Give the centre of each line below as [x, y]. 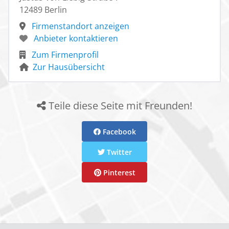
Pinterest [118, 172]
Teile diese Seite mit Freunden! [119, 106]
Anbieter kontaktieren [75, 39]
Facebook [118, 131]
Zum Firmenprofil [64, 55]
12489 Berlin [43, 10]
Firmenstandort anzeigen [79, 26]
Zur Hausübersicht [69, 67]
